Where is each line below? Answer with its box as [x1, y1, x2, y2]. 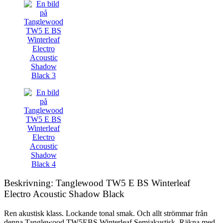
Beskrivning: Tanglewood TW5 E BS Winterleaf [4, 178, 190, 189]
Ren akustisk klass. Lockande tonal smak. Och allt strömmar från [4, 209, 208, 218]
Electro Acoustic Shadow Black [4, 189, 124, 200]
